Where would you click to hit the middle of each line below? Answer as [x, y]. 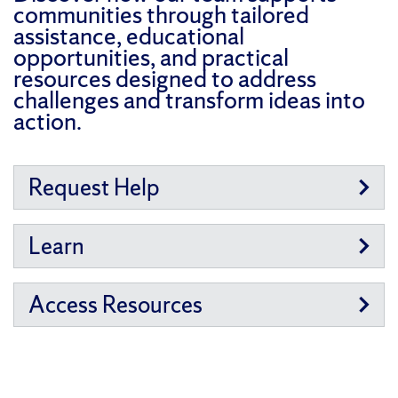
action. [48, 121]
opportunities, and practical [151, 57]
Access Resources [115, 304]
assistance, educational [129, 36]
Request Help [94, 187]
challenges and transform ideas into [189, 100]
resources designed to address [165, 79]
